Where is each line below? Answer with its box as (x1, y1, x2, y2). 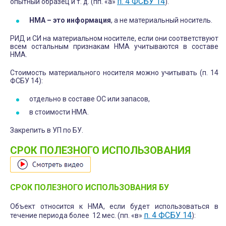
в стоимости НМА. (29, 107, 89, 116)
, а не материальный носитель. (111, 16, 212, 24)
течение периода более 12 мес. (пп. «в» (10, 211, 144, 219)
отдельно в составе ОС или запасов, (29, 94, 150, 103)
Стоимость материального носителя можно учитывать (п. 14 (10, 68, 218, 77)
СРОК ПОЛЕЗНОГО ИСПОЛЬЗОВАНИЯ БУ (10, 182, 169, 192)
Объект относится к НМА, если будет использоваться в (10, 202, 218, 210)
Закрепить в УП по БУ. (10, 126, 83, 134)
